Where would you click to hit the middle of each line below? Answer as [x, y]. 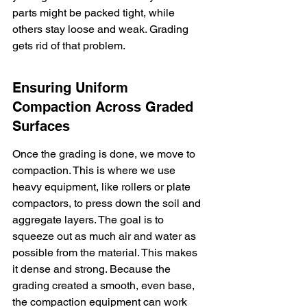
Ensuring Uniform [72, 88]
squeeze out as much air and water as [106, 236]
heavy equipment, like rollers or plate [103, 187]
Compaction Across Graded [105, 107]
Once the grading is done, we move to [105, 154]
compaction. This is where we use [95, 170]
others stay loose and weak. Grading [102, 29]
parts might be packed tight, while [95, 13]
